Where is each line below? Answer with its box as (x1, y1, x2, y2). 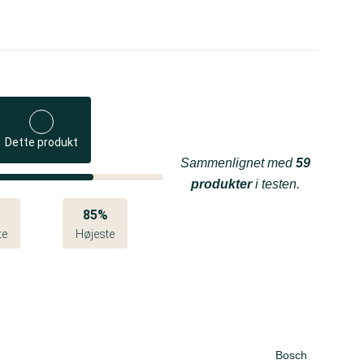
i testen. (252, 177, 300, 191)
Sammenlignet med (180, 156, 296, 170)
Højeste (76, 227, 115, 240)
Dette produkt (5, 136, 79, 149)
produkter (191, 177, 252, 191)
